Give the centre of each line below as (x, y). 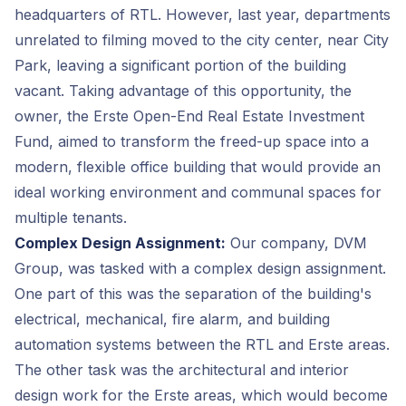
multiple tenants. (71, 217)
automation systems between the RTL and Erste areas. (202, 344)
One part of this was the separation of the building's (193, 293)
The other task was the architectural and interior (182, 369)
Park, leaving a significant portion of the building (180, 65)
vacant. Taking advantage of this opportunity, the (183, 90)
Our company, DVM (296, 242)
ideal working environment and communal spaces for (198, 192)
